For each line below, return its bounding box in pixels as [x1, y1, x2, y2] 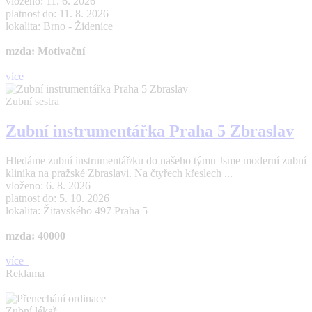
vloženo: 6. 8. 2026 [6, 180, 91, 192]
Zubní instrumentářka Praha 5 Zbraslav [6, 122, 294, 141]
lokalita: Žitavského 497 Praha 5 [6, 205, 148, 217]
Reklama [6, 267, 45, 280]
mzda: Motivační [6, 45, 85, 58]
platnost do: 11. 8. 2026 [6, 8, 109, 20]
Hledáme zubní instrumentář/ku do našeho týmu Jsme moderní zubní [6, 155, 306, 167]
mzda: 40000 [6, 230, 65, 242]
